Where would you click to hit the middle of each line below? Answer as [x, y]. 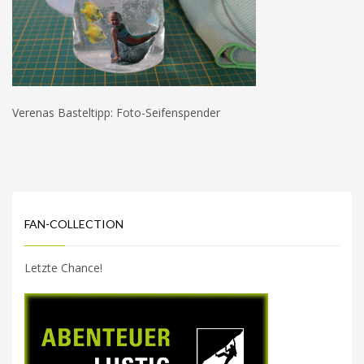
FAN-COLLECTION [74, 224]
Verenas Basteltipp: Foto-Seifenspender [116, 113]
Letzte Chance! [63, 268]
